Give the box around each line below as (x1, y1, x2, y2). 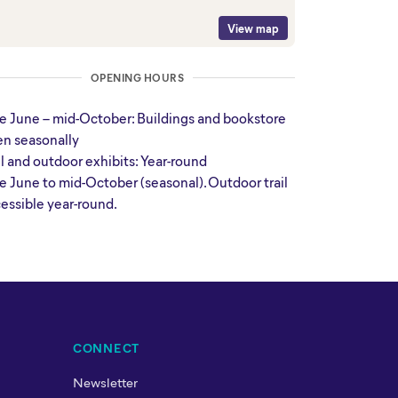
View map (227, 20, 279, 36)
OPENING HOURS (90, 70, 185, 85)
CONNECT (73, 339, 139, 357)
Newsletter (73, 373, 138, 392)
